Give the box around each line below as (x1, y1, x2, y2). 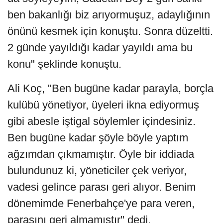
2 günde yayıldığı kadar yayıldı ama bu (7, 41, 193, 54)
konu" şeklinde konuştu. (7, 57, 121, 70)
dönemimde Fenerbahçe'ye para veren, (7, 197, 195, 210)
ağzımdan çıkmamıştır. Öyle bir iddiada (7, 147, 194, 160)
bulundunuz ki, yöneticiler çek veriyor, (7, 164, 187, 177)
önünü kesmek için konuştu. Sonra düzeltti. (7, 24, 213, 37)
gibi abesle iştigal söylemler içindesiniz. (7, 114, 196, 127)
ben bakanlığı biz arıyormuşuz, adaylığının (7, 8, 210, 21)
